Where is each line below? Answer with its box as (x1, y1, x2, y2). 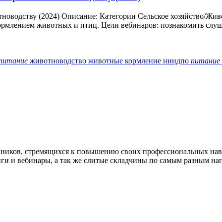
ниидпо (163, 56, 191, 65)
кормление (125, 56, 163, 65)
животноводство (30, 56, 88, 65)
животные (88, 56, 125, 65)
